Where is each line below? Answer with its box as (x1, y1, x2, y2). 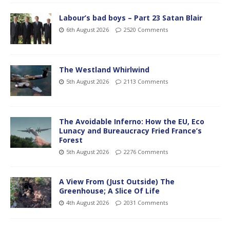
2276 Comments (124, 148, 168, 156)
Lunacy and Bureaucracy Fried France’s (59, 126, 202, 136)
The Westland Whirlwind (59, 65, 149, 75)
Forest (59, 135, 83, 145)
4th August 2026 (66, 199, 109, 207)
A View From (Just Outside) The (59, 177, 175, 187)
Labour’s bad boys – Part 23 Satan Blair (59, 13, 202, 23)
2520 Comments (124, 26, 168, 34)
